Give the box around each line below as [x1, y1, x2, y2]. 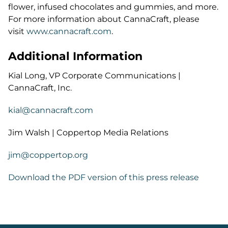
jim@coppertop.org [8, 150, 88, 160]
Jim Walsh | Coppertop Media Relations [8, 128, 168, 137]
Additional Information [8, 49, 142, 63]
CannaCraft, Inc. [8, 83, 72, 93]
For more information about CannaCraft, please [8, 14, 199, 24]
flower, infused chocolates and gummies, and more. [8, 2, 218, 12]
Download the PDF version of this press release [8, 173, 199, 182]
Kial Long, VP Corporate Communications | [8, 71, 181, 80]
